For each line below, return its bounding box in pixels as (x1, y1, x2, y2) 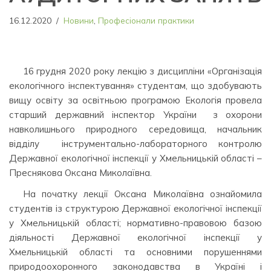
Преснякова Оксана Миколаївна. (9, 167, 152, 178)
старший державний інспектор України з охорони (9, 109, 262, 120)
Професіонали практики (98, 15, 194, 25)
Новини (64, 15, 94, 25)
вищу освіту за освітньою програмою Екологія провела (9, 94, 262, 106)
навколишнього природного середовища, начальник (9, 123, 262, 135)
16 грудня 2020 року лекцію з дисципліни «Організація (22, 65, 262, 77)
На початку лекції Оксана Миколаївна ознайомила (22, 188, 262, 200)
